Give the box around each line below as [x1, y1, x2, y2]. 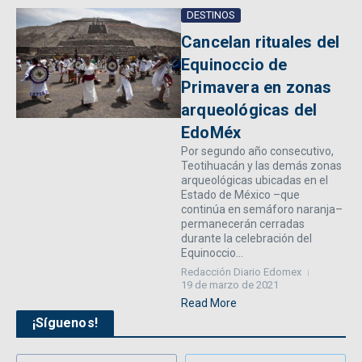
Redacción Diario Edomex [181, 266, 301, 279]
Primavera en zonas [181, 78, 332, 98]
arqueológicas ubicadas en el [181, 174, 328, 187]
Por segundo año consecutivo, [181, 145, 334, 158]
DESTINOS [187, 9, 235, 22]
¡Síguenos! [32, 315, 98, 331]
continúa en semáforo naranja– [181, 203, 343, 217]
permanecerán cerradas [181, 217, 305, 231]
